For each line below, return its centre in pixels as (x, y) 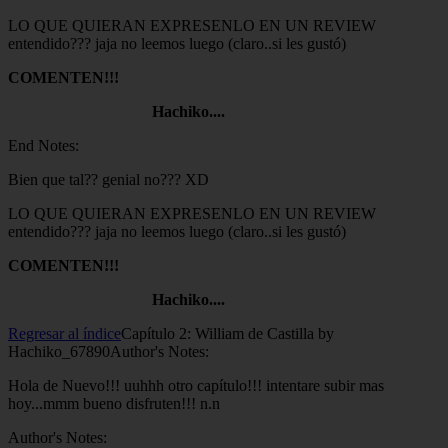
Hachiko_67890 (59, 351)
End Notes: (43, 145)
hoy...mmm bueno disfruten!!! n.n (114, 403)
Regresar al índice (64, 333)
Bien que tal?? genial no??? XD (108, 179)
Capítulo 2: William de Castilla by (227, 333)
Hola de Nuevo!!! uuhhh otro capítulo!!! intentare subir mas (196, 385)
